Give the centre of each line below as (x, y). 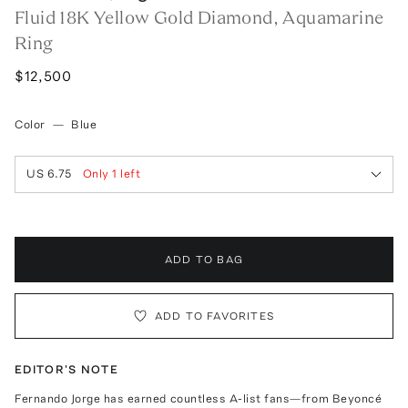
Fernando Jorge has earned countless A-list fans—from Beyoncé (199, 398)
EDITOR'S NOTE (66, 369)
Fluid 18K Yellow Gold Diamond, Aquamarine (199, 17)
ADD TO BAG (204, 259)
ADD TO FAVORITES (215, 316)
